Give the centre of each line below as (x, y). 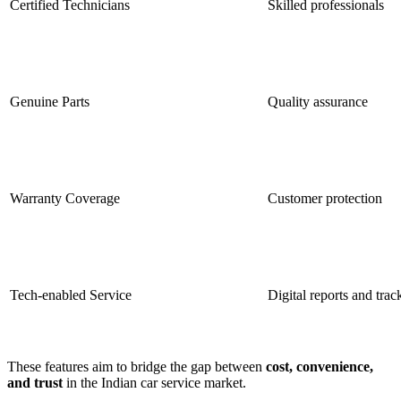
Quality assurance (318, 101)
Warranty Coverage (65, 198)
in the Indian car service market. (154, 382)
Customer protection (325, 198)
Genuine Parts (50, 101)
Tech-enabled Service (71, 294)
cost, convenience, (320, 366)
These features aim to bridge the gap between (137, 366)
